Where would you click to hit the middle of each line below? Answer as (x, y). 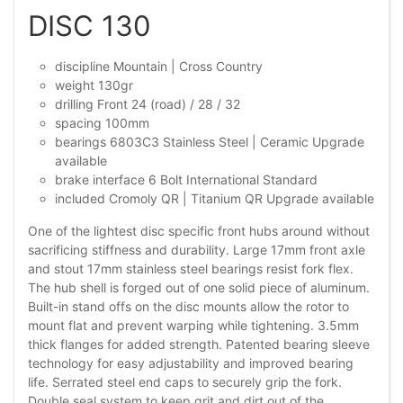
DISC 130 (90, 26)
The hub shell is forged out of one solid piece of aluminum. (199, 287)
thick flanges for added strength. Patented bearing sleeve (199, 344)
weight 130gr (94, 85)
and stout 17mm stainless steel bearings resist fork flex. (191, 268)
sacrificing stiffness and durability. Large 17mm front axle (197, 249)
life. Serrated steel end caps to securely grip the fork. (185, 381)
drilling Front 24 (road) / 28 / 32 (148, 103)
